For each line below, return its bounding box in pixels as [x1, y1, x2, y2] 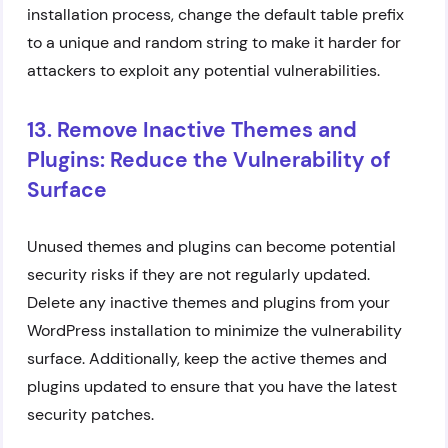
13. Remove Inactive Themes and [27, 116, 357, 144]
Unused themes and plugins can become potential [27, 236, 396, 257]
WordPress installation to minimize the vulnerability [27, 320, 402, 341]
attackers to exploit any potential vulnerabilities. [27, 60, 380, 81]
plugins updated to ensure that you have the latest [27, 376, 397, 397]
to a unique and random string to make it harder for [27, 32, 401, 53]
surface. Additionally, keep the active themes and [27, 348, 387, 369]
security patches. [27, 404, 154, 425]
